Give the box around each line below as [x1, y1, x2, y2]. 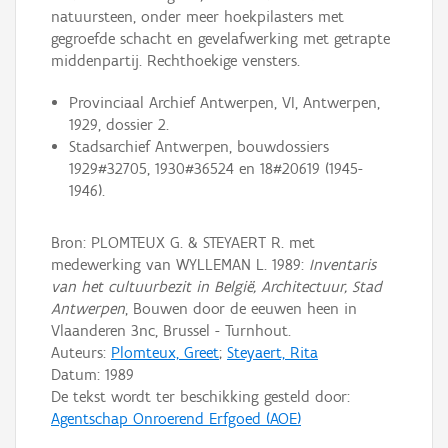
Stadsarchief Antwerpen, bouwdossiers [68, 137, 329, 157]
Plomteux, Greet [111, 343, 219, 362]
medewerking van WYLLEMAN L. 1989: [51, 255, 309, 274]
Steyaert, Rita [227, 343, 318, 362]
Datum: [51, 365, 105, 384]
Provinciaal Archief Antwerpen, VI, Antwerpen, [68, 93, 380, 113]
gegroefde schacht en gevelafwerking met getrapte [51, 29, 390, 49]
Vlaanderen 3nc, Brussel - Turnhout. [51, 321, 291, 340]
